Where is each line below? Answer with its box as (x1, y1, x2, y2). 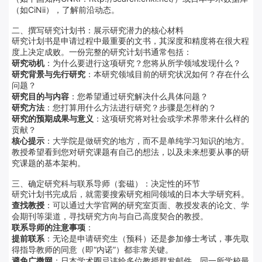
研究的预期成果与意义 (12, 113, 94, 123)
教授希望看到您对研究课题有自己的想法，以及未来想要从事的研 (12, 146, 249, 157)
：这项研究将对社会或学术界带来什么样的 (94, 113, 249, 123)
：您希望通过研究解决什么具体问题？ (69, 91, 208, 101)
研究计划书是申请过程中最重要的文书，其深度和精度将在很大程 (12, 35, 249, 46)
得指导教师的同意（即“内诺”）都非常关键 (12, 244, 165, 254)
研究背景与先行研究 (12, 68, 85, 79)
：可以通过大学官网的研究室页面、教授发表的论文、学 (44, 199, 249, 210)
